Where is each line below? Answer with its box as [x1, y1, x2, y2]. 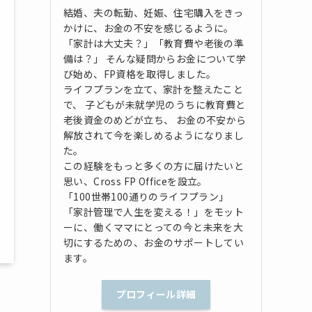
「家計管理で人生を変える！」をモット [63, 204, 244, 219]
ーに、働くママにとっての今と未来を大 [63, 219, 244, 234]
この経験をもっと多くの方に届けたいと [63, 158, 244, 173]
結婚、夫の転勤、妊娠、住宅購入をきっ [63, 5, 244, 19]
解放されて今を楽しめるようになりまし [63, 127, 244, 142]
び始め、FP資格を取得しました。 [63, 66, 217, 81]
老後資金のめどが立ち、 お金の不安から [63, 112, 247, 127]
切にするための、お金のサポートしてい [63, 235, 244, 249]
